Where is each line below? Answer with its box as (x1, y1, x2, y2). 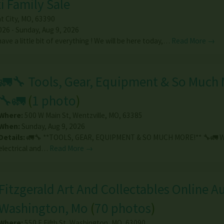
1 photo (31, 91, 76, 109)
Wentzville (72, 110, 105, 120)
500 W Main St (24, 110, 69, 120)
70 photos (94, 199, 151, 216)
